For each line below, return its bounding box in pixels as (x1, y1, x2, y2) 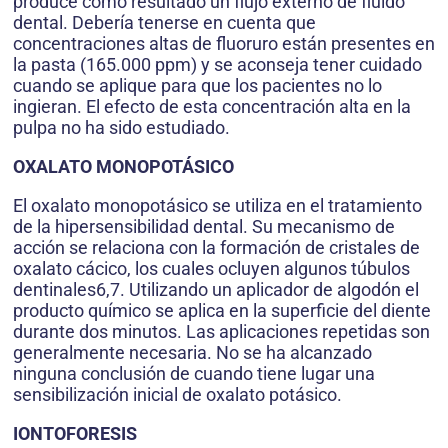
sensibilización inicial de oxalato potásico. (13, 384, 342, 406)
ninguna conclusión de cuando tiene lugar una (13, 363, 375, 385)
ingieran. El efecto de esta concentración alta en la (13, 96, 411, 118)
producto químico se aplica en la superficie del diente (13, 300, 431, 322)
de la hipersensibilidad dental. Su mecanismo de (13, 216, 395, 238)
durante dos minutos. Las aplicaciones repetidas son (13, 321, 430, 343)
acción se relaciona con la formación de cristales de (13, 237, 420, 259)
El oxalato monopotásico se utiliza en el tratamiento (13, 195, 422, 217)
